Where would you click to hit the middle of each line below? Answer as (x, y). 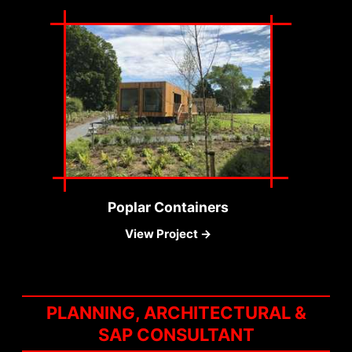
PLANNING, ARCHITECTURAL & (176, 313)
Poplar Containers (168, 207)
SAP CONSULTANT (176, 335)
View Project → (168, 234)
